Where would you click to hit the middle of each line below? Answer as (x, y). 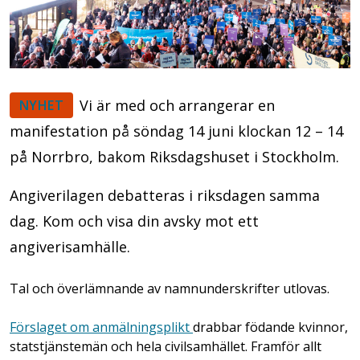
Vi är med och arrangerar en (177, 105)
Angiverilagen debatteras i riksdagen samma (165, 195)
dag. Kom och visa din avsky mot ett (134, 221)
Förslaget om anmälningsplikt (101, 327)
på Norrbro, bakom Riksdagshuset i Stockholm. (176, 156)
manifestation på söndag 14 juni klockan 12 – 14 (176, 131)
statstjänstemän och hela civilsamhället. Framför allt (166, 346)
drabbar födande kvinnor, (270, 327)
